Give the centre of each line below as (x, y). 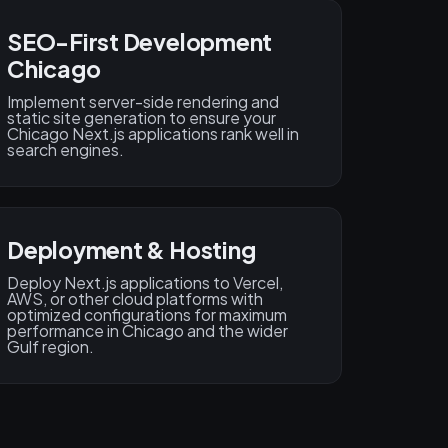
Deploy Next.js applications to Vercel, (145, 283)
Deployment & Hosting (131, 250)
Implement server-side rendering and (143, 102)
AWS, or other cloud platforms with (135, 299)
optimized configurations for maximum (147, 315)
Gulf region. (50, 347)
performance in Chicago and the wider (147, 331)
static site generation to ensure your (141, 118)
